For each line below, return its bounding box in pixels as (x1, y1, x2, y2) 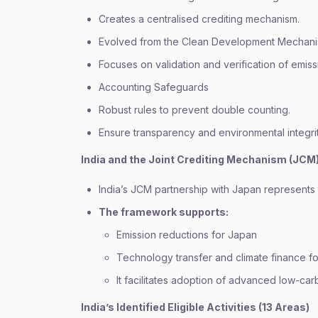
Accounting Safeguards (99, 81, 209, 93)
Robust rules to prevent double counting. (99, 104, 290, 116)
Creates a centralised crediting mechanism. (99, 13, 300, 25)
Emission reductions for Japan (116, 229, 257, 241)
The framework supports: (99, 206, 229, 218)
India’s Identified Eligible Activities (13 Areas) (81, 301, 309, 313)
